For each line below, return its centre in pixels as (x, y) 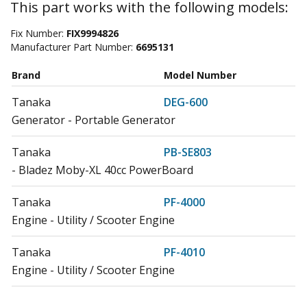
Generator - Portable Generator (94, 120)
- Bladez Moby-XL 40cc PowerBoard (102, 170)
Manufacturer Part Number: (73, 47)
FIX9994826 (93, 33)
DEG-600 (186, 102)
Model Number (200, 75)
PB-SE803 (188, 152)
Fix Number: (38, 33)
